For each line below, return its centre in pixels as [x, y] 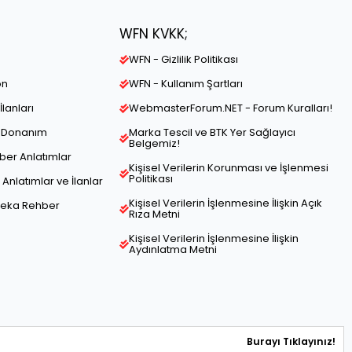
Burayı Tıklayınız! [291, 341]
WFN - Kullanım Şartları [186, 84]
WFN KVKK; [154, 34]
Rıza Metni [154, 214]
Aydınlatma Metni [173, 250]
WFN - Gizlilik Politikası [183, 60]
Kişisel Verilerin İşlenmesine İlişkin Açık [225, 203]
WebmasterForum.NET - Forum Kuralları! [231, 108]
